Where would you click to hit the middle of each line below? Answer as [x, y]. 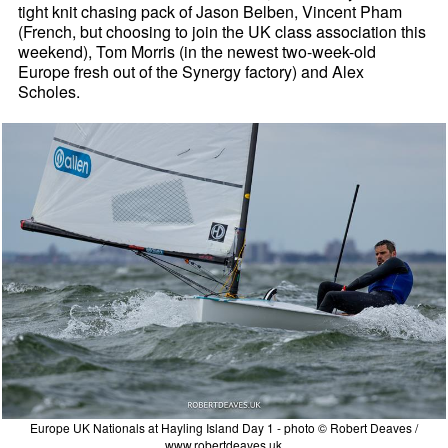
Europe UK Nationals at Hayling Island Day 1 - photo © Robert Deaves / [223, 427]
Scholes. [49, 92]
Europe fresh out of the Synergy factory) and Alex [191, 72]
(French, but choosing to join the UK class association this [222, 32]
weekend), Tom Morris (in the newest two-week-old [197, 52]
